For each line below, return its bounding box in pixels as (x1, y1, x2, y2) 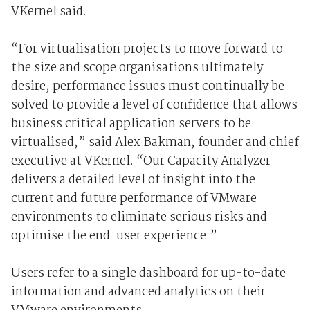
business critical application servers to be (10, 113, 251, 134)
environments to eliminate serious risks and (10, 207, 267, 228)
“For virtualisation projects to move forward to (10, 39, 283, 60)
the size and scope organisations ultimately (10, 57, 263, 78)
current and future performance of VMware (10, 188, 257, 209)
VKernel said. (10, 1, 86, 22)
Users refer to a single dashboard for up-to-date (10, 263, 286, 284)
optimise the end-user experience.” (10, 226, 217, 246)
